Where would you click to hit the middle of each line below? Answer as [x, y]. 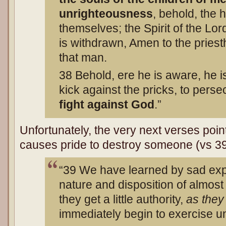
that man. [83, 57]
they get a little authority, [123, 199]
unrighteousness [106, 13]
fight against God [107, 104]
